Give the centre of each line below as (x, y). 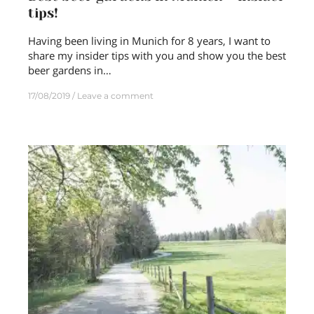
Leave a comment (115, 96)
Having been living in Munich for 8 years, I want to (149, 41)
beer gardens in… (70, 70)
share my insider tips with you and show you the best (157, 56)
